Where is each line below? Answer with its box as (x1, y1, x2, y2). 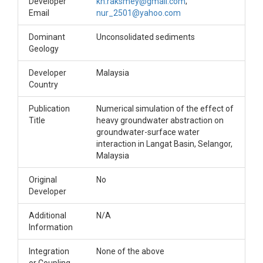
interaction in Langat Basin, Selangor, (96, 139, 232, 149)
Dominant (29, 32, 65, 42)
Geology (29, 44, 59, 53)
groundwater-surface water (96, 127, 200, 137)
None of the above (96, 247, 164, 256)
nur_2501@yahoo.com (96, 8, 181, 18)
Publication (29, 104, 70, 113)
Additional (29, 211, 66, 220)
